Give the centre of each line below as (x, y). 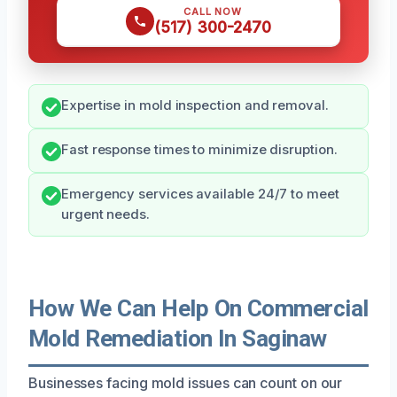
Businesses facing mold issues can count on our (186, 382)
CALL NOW (213, 11)
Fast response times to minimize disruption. (199, 149)
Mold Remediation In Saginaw (178, 338)
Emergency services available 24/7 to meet (200, 194)
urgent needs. (105, 214)
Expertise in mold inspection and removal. (195, 105)
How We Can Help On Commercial (198, 308)
